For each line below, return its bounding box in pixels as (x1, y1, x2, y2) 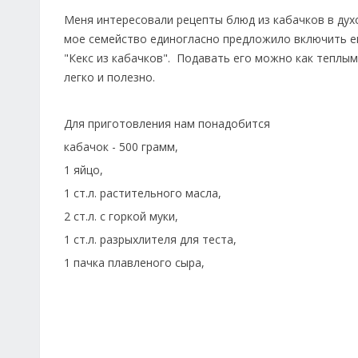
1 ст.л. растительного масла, (64, 185, 221, 201)
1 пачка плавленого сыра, (64, 255, 205, 270)
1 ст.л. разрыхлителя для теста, (64, 232, 237, 247)
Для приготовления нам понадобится (64, 116, 270, 131)
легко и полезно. (64, 70, 155, 85)
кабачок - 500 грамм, (64, 139, 178, 154)
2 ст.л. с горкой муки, (64, 209, 178, 224)
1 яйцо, (64, 162, 103, 177)
